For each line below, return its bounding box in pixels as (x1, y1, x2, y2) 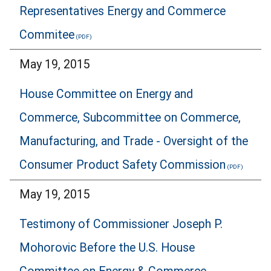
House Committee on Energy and (19, 87, 193, 101)
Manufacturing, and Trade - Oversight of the (19, 134, 248, 148)
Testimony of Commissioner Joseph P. (19, 217, 223, 231)
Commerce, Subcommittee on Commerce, (19, 110, 241, 125)
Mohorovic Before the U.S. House (19, 240, 195, 255)
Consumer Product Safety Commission (19, 157, 226, 172)
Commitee (19, 27, 74, 42)
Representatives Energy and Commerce (19, 4, 226, 18)
